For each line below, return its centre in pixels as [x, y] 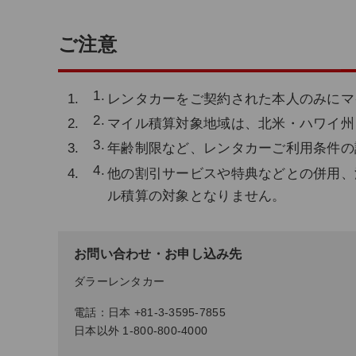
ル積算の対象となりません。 [197, 195]
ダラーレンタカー [120, 281]
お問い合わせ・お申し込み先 [158, 253]
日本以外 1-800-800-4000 [141, 331]
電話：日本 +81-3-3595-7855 [150, 312]
